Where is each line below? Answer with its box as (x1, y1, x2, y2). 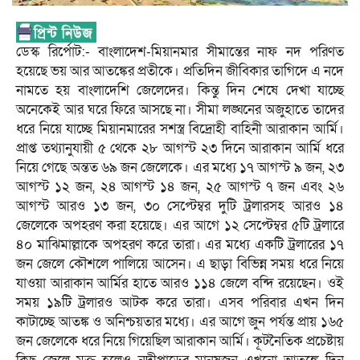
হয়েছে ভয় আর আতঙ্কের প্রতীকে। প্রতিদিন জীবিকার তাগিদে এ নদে (16, 62, 344, 81)
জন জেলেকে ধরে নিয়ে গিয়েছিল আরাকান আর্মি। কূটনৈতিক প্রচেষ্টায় (16, 332, 344, 351)
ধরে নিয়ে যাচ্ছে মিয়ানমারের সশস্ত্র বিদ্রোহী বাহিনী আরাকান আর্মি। (16, 120, 344, 139)
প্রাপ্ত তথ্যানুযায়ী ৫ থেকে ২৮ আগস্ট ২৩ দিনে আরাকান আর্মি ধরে (16, 139, 344, 158)
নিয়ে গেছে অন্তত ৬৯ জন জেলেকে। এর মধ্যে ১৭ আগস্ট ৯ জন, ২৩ (16, 158, 344, 178)
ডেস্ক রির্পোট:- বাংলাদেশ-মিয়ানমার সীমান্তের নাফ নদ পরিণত (16, 43, 344, 62)
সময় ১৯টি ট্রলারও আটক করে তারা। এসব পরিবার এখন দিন (16, 293, 344, 313)
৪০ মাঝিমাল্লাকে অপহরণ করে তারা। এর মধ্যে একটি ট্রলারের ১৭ (16, 235, 344, 255)
